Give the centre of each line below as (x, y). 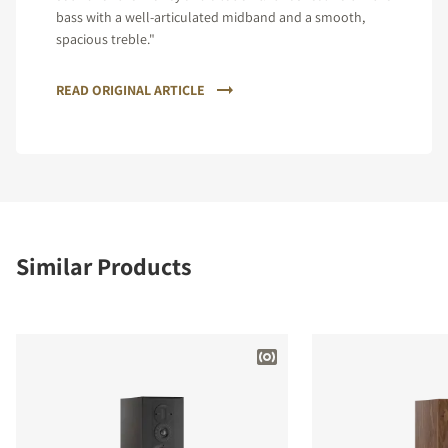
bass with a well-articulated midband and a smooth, (210, 16)
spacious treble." (105, 38)
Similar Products (104, 265)
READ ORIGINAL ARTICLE (130, 89)
